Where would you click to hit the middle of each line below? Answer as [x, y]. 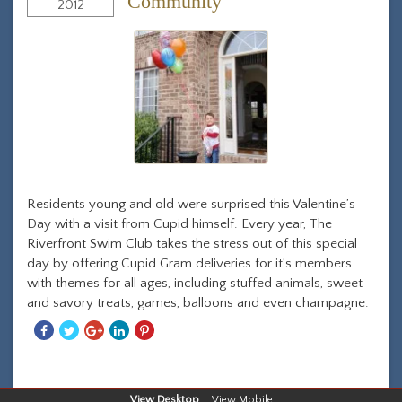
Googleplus [140, 368]
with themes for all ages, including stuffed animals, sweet [195, 283]
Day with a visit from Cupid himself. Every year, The [179, 224]
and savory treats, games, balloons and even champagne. [198, 303]
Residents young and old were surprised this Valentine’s [191, 204]
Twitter [102, 368]
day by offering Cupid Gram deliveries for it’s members [189, 263]
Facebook [86, 368]
